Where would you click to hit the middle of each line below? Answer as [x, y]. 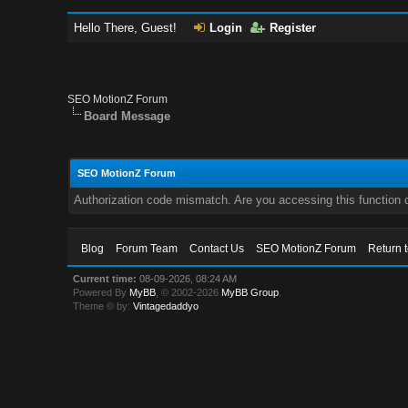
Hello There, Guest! [127, 28]
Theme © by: [103, 306]
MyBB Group [250, 292]
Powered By [102, 292]
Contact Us [217, 249]
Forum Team [147, 249]
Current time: [105, 279]
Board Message [127, 116]
